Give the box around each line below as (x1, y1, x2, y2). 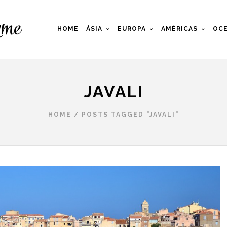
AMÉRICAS (161, 25, 198, 32)
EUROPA (118, 25, 146, 32)
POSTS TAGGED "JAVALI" (82, 111, 179, 118)
